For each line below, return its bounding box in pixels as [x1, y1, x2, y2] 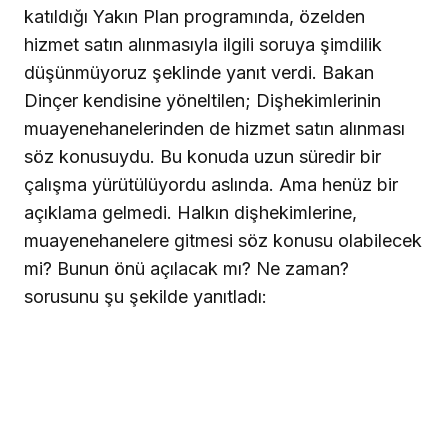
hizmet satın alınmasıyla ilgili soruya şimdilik [24, 34, 382, 56]
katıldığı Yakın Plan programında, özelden [24, 6, 365, 28]
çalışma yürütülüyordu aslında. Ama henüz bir [24, 174, 398, 196]
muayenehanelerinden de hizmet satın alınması [24, 118, 405, 140]
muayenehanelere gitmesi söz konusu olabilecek [24, 230, 422, 252]
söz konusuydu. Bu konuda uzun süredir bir [24, 146, 381, 168]
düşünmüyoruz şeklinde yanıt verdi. [24, 62, 322, 84]
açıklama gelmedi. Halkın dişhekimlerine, [24, 202, 357, 224]
